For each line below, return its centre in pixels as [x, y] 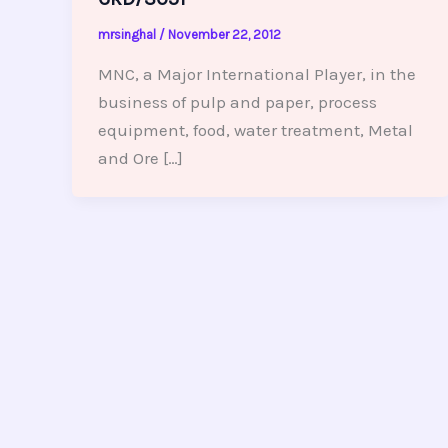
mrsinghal [128, 35]
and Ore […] [140, 157]
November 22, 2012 [224, 35]
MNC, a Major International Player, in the [256, 73]
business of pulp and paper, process [237, 101]
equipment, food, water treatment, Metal [255, 129]
